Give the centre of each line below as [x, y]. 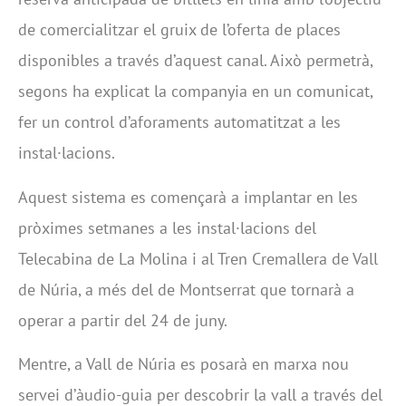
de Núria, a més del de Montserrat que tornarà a [186, 289]
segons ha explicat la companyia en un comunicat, [195, 92]
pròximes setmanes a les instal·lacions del [167, 227]
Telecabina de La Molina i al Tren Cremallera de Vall [198, 258]
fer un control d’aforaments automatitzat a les [179, 122]
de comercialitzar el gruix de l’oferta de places [179, 30]
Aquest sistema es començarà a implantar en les [188, 197]
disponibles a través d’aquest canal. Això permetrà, [195, 61]
